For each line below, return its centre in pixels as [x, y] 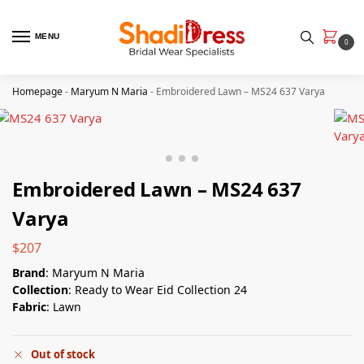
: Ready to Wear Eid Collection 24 [158, 289]
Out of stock [63, 355]
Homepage [37, 91]
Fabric [29, 306]
